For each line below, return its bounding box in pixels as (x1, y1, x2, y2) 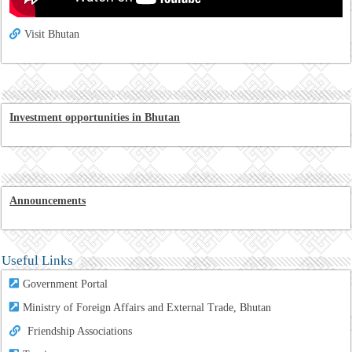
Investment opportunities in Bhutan (9, 111, 181, 123)
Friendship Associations (27, 324, 133, 337)
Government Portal (23, 277, 108, 290)
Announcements (9, 194, 86, 207)
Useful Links (2, 252, 74, 268)
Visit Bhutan (24, 27, 80, 40)
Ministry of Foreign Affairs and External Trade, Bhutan (23, 301, 272, 313)
